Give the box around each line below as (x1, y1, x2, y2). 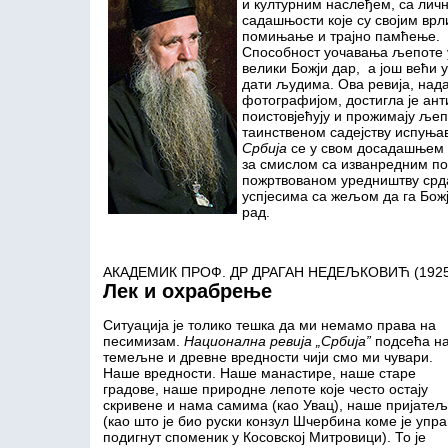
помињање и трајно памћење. (241, 28, 440, 44)
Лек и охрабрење (102, 280, 272, 302)
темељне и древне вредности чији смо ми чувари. (102, 349, 433, 365)
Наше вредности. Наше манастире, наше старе (102, 365, 416, 381)
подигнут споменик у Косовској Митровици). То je (102, 429, 426, 445)
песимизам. (102, 333, 184, 349)
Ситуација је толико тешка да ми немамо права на (102, 317, 436, 333)
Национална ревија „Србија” (183, 333, 375, 349)
